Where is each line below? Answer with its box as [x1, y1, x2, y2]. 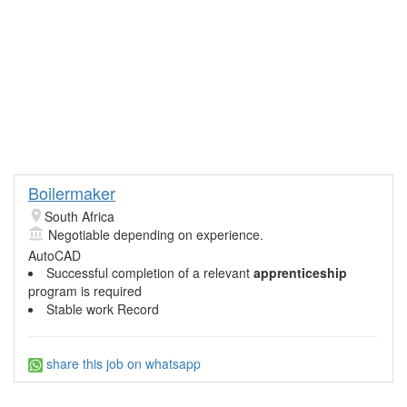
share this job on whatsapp [43, 354, 201, 372]
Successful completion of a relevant [46, 263, 253, 282]
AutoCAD [28, 246, 81, 264]
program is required [28, 282, 142, 300]
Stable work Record [46, 300, 159, 318]
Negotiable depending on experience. [48, 225, 263, 243]
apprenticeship [253, 263, 347, 282]
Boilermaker [28, 181, 115, 204]
